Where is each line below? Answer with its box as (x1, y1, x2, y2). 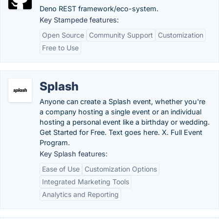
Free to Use (42, 44, 79, 52)
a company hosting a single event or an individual (40, 108, 201, 116)
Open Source (42, 31, 84, 39)
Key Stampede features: (40, 16, 119, 24)
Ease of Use (42, 165, 80, 173)
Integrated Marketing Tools (42, 177, 129, 186)
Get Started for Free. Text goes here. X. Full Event (40, 128, 202, 136)
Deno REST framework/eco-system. (40, 4, 158, 13)
